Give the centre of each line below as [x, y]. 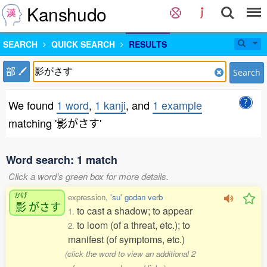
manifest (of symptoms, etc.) [126, 239]
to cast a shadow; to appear [135, 211]
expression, [89, 197]
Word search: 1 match [62, 160]
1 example [177, 105]
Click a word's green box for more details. [89, 176]
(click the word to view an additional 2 [131, 254]
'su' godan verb [136, 197]
